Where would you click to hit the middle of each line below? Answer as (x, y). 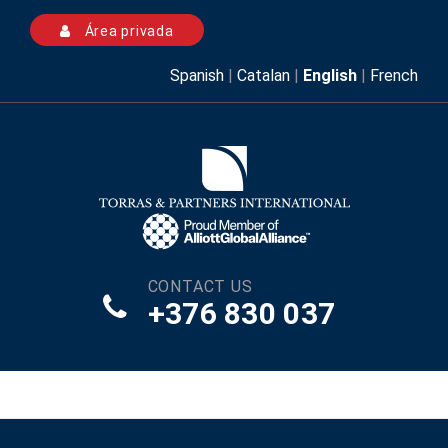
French (394, 75)
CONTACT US (200, 286)
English (330, 75)
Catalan (263, 75)
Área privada (127, 30)
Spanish (197, 75)
